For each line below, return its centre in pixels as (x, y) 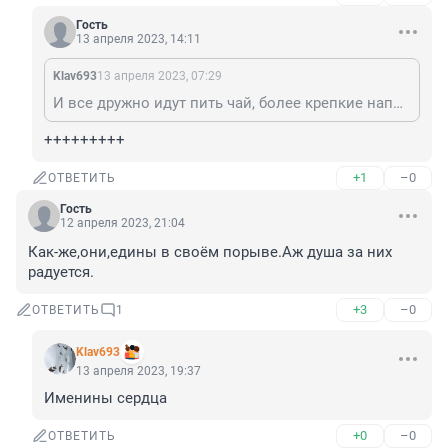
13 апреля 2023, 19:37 (138, 371)
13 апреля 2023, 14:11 (138, 39)
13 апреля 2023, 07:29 (159, 76)
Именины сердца (105, 398)
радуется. (61, 272)
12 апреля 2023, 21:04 (122, 223)
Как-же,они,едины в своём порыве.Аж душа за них (210, 252)
